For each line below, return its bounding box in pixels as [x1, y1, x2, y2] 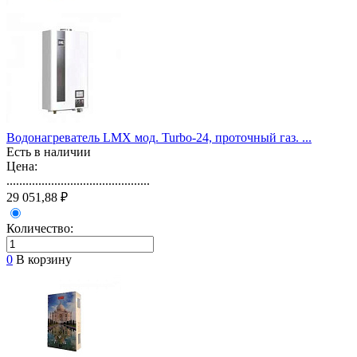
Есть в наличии [6, 144, 91, 159]
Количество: [6, 221, 73, 235]
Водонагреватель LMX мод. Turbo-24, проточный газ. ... [6, 130, 312, 144]
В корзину [16, 252, 72, 266]
